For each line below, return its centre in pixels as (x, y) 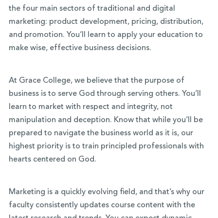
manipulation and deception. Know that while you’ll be (106, 120)
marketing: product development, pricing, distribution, (106, 22)
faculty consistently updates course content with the (102, 205)
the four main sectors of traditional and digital (92, 9)
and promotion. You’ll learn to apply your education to (106, 35)
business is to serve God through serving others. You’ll (105, 94)
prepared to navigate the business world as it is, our (101, 133)
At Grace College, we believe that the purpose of (96, 81)
